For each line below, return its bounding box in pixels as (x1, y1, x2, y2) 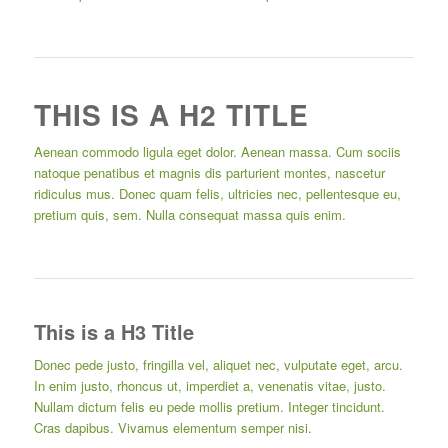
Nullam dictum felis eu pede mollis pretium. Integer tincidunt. (33, 397, 385, 417)
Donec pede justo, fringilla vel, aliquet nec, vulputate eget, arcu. (33, 355, 403, 375)
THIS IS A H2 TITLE (33, 94, 309, 136)
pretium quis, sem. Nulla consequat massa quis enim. (33, 205, 346, 225)
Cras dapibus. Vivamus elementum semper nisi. (33, 418, 312, 438)
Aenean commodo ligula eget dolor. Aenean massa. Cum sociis (33, 142, 401, 162)
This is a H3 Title (33, 317, 194, 347)
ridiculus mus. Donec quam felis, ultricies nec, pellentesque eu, (33, 184, 401, 204)
